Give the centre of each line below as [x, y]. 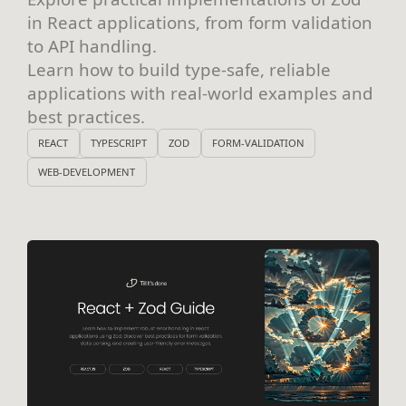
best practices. [86, 116]
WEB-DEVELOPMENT [87, 172]
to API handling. [92, 45]
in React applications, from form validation [200, 22]
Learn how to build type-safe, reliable [179, 69]
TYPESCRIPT [118, 143]
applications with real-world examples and [200, 92]
